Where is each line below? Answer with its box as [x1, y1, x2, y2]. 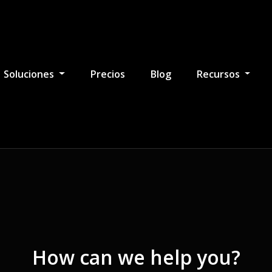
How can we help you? [32, 244, 240, 270]
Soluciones [3, 67, 56, 81]
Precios [90, 67, 125, 81]
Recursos [196, 67, 242, 81]
